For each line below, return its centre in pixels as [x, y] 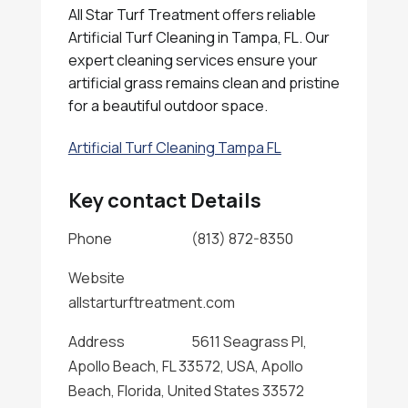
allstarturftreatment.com [151, 302]
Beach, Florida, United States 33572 [186, 391]
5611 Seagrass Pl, [249, 342]
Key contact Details [164, 200]
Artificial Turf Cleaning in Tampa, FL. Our [199, 37]
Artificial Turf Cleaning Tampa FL [174, 148]
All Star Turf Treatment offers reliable [192, 15]
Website [96, 278]
